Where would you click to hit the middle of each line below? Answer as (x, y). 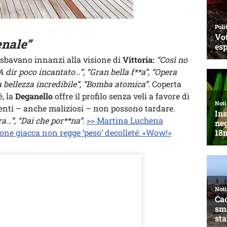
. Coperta (165, 84)
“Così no (172, 60)
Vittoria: (139, 60)
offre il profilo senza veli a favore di (121, 96)
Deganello (34, 96)
